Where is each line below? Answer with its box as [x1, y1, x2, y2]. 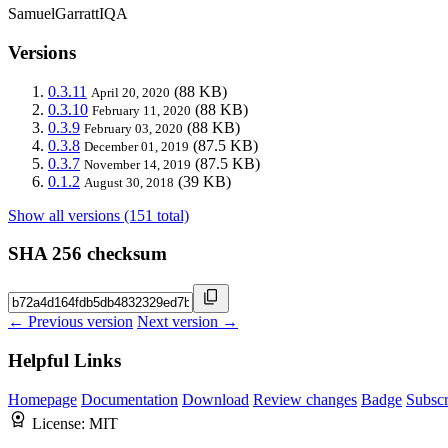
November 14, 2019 [84, 156, 191, 172]
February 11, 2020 [92, 102, 191, 118]
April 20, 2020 [91, 84, 170, 100]
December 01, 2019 [84, 138, 189, 154]
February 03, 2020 [84, 120, 183, 136]
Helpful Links [8, 349, 121, 371]
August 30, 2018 [84, 174, 174, 190]
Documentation [81, 390, 178, 408]
